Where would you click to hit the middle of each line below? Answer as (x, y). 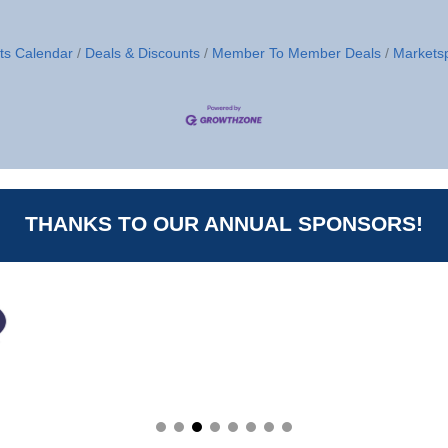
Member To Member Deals (296, 53)
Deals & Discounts (142, 53)
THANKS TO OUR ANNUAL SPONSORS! (224, 224)
